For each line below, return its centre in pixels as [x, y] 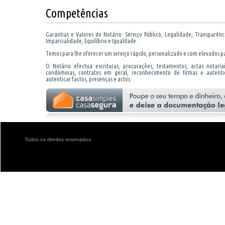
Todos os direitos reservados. [58, 139]
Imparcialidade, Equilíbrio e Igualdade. [91, 41]
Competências [77, 14]
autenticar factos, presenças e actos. [88, 79]
